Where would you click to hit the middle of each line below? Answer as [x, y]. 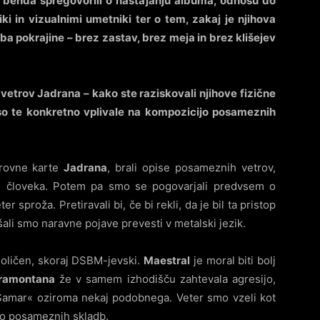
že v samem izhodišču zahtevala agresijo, [165, 279]
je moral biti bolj [233, 260]
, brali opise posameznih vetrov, [192, 167]
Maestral [167, 260]
